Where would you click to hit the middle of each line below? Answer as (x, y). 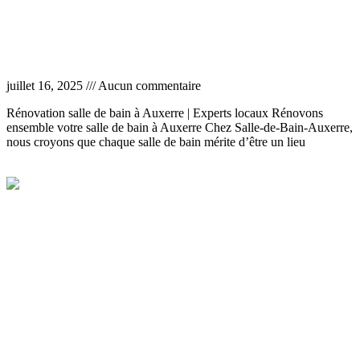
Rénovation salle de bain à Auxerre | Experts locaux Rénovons (165, 112)
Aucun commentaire (148, 85)
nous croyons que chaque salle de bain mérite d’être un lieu (156, 141)
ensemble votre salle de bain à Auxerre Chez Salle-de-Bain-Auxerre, (180, 127)
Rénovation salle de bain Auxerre (116, 54)
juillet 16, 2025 (46, 85)
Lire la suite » (41, 169)
